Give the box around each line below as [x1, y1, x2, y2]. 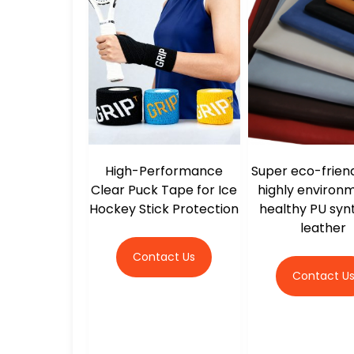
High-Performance [105, 161, 224, 180]
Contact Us [133, 248, 196, 265]
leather [300, 218, 347, 237]
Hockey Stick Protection [89, 199, 239, 218]
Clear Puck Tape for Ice [91, 180, 238, 199]
